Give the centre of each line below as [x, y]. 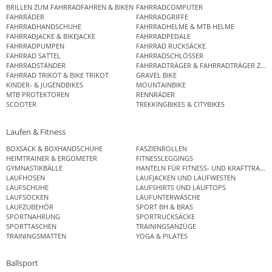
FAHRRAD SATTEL [33, 56]
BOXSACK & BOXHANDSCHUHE [54, 148]
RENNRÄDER [155, 95]
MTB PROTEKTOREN [38, 95]
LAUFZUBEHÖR [30, 206]
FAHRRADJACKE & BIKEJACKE [51, 36]
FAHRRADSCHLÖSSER [170, 56]
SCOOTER [21, 104]
